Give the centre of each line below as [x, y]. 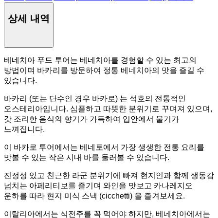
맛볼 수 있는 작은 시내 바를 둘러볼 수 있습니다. [87, 158]
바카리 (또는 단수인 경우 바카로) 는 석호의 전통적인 [95, 99]
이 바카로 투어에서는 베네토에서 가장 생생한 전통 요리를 [104, 147]
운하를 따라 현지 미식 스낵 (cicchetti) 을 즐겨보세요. [94, 196]
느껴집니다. [24, 129]
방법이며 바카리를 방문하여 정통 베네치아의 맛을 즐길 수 [104, 71]
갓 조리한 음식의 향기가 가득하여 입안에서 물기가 [91, 119]
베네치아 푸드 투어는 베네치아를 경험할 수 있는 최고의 [100, 60]
